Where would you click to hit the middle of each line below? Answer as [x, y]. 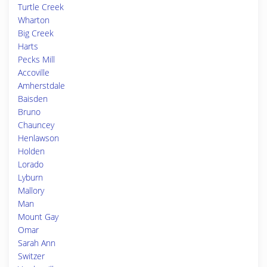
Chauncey [36, 125]
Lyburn [30, 177]
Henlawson [38, 138]
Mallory [31, 190]
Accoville [34, 72]
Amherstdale [41, 86]
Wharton [34, 20]
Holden [31, 151]
